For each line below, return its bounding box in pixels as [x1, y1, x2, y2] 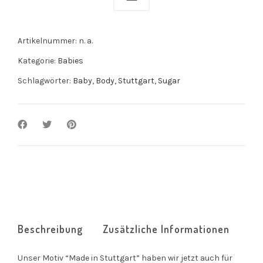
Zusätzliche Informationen [103, 222, 230, 235]
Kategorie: [18, 55, 58, 66]
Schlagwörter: [18, 75, 73, 86]
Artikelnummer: [18, 35, 79, 46]
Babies [58, 55, 83, 66]
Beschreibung [18, 222, 83, 235]
